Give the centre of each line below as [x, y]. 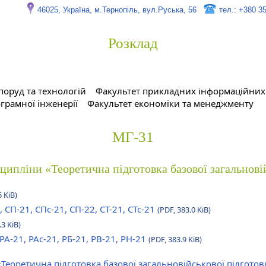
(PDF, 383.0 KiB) [184, 210]
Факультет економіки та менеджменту [170, 103]
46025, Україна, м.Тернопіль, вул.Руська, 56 [117, 10]
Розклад [133, 43]
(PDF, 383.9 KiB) [175, 239]
